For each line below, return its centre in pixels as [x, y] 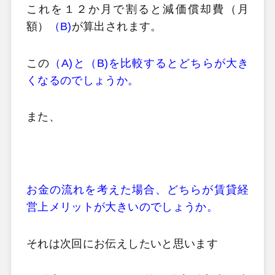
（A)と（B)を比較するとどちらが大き [149, 63]
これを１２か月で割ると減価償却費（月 [137, 10]
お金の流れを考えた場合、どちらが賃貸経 [137, 190]
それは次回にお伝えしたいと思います [122, 243]
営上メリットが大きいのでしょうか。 [122, 207]
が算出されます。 [117, 27]
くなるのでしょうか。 [83, 80]
